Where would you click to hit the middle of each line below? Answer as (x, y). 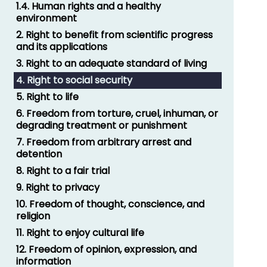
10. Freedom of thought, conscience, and (111, 204)
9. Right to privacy (58, 187)
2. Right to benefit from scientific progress (115, 35)
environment (47, 18)
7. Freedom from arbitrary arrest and (104, 142)
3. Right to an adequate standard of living (112, 63)
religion (33, 216)
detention (39, 154)
